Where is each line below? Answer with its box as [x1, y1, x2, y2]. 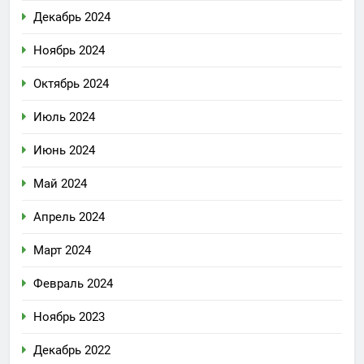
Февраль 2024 [33, 276, 113, 292]
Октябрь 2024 [33, 76, 109, 92]
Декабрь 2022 [33, 343, 110, 358]
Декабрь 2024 [33, 10, 110, 25]
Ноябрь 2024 [33, 43, 105, 58]
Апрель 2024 [33, 210, 105, 225]
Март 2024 [33, 243, 91, 258]
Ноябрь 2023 [33, 310, 105, 325]
